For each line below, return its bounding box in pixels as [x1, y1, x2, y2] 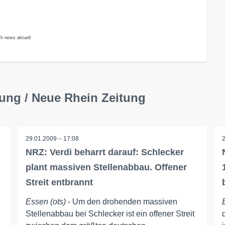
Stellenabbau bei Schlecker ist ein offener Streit [25, 209, 194, 218]
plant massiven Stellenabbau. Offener [25, 162, 187, 172]
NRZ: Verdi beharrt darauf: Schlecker [25, 147, 184, 157]
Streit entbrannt [25, 177, 93, 187]
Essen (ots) [25, 197, 66, 206]
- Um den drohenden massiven [65, 197, 177, 206]
